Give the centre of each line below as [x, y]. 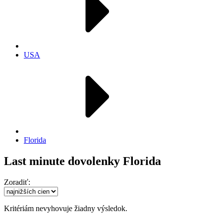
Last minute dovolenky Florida [83, 161]
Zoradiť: [17, 182]
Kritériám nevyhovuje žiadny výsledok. [66, 208]
